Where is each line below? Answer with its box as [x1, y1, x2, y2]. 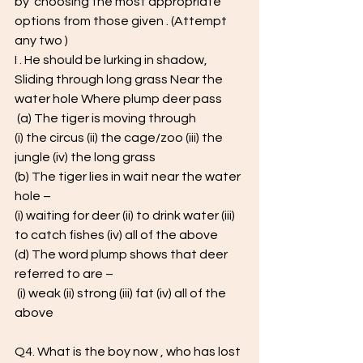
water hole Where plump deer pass [15, 92, 222, 105]
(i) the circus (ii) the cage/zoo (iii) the [15, 131, 225, 144]
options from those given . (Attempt [15, 15, 229, 28]
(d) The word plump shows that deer [15, 248, 230, 261]
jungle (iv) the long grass [15, 151, 158, 164]
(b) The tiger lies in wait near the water [15, 170, 243, 183]
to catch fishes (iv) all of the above [15, 228, 220, 241]
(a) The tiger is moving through [17, 112, 201, 125]
